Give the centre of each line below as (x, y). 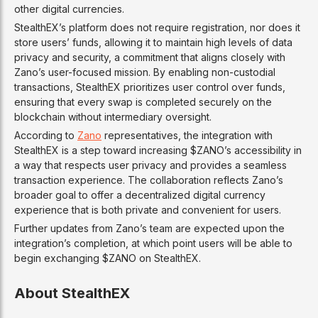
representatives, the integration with (187, 136)
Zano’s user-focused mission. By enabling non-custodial (145, 72)
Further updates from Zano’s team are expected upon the (149, 229)
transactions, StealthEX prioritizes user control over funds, (150, 87)
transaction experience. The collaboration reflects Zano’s (149, 180)
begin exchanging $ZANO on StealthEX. (108, 258)
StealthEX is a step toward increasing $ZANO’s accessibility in (158, 150)
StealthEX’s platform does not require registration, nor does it (157, 28)
